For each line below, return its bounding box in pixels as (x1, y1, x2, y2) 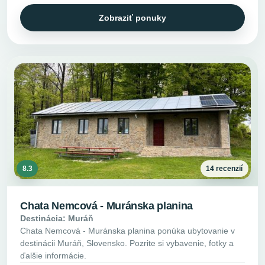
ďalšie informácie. (20, 250, 87, 260)
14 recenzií (206, 164, 243, 173)
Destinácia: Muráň (20, 213, 94, 223)
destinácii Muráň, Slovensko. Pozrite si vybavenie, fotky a (20, 238, 234, 248)
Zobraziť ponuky (99, 12, 166, 22)
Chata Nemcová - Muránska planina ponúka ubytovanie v (20, 225, 235, 235)
